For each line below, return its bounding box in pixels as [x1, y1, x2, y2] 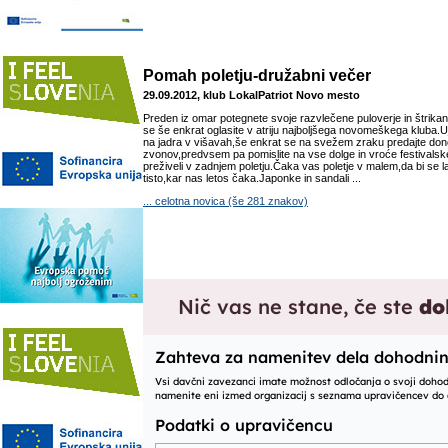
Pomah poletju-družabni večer [143, 67, 371, 84]
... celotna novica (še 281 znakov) [143, 195, 308, 207]
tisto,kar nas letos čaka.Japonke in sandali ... [143, 172, 361, 184]
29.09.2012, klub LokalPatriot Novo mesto [143, 89, 360, 101]
